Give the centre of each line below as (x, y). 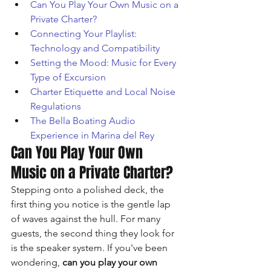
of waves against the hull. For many (87, 219)
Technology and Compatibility (95, 48)
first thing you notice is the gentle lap (92, 204)
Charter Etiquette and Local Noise (104, 92)
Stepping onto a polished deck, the (89, 190)
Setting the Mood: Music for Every (104, 63)
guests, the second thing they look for (94, 233)
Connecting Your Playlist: (85, 34)
